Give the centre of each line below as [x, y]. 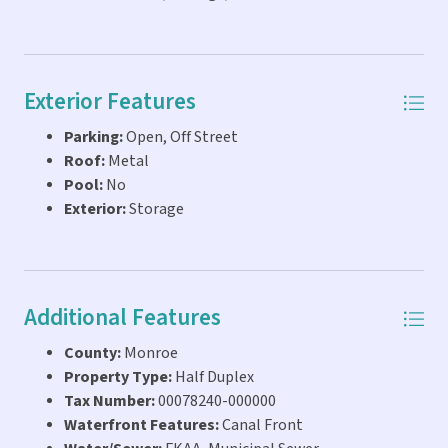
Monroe [149, 354]
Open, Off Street [180, 138]
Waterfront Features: [141, 426]
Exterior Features [110, 102]
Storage [155, 210]
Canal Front [261, 426]
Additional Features [122, 318]
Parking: [93, 138]
